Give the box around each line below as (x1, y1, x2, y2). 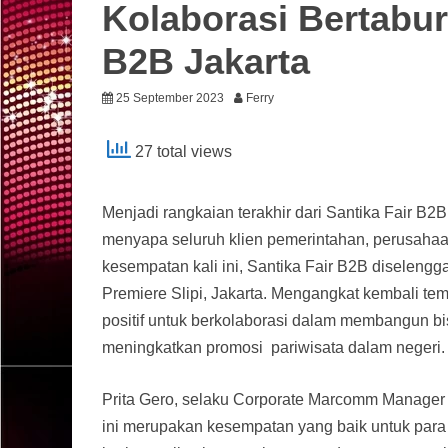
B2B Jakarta (102, 41, 310, 82)
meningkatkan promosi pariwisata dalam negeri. (102, 339, 445, 356)
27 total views (131, 143, 232, 161)
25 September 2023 (116, 91, 224, 105)
